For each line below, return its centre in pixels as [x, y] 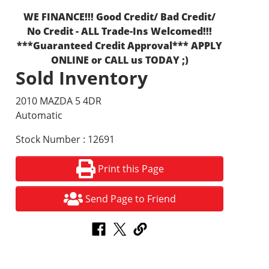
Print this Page [131, 169]
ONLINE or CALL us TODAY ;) [119, 60]
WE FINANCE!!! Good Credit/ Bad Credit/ [120, 17]
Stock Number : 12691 [65, 139]
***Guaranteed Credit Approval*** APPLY [120, 46]
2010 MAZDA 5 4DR [59, 101]
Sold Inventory [82, 78]
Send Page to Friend [131, 199]
